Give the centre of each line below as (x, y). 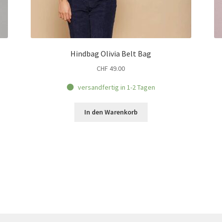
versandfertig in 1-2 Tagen (116, 87)
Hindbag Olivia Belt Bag (111, 54)
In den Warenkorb (111, 112)
